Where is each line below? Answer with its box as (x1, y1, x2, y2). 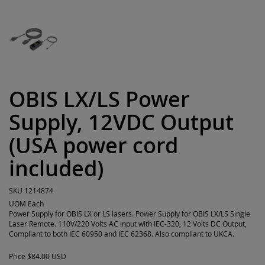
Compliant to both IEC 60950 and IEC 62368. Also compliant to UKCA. (9, 229, 234, 238)
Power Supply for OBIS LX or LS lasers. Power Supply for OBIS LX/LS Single (9, 209, 250, 218)
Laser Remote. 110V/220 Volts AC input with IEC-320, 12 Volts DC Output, (9, 219, 247, 228)
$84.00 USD (27, 251, 66, 261)
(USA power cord (9, 131, 178, 160)
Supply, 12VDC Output (9, 108, 234, 137)
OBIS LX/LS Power (9, 85, 190, 114)
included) (9, 154, 104, 183)
